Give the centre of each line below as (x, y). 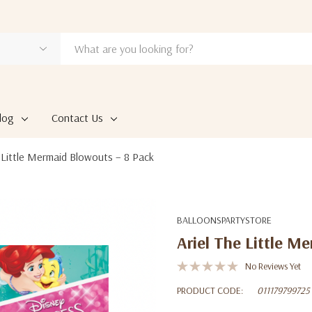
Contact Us (77, 118)
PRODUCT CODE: (210, 290)
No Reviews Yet (273, 266)
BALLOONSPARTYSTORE (224, 220)
